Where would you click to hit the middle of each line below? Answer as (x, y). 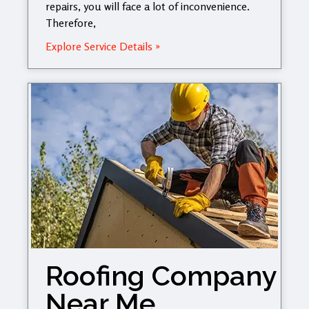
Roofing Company (161, 275)
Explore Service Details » (103, 46)
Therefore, (71, 22)
